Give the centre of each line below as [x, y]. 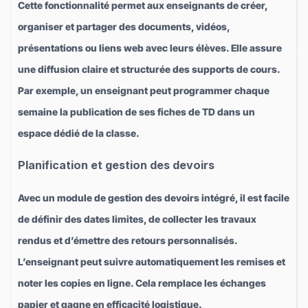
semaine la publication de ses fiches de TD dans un [136, 111]
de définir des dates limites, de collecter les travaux [137, 219]
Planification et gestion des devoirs [116, 165]
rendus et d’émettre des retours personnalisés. [128, 241]
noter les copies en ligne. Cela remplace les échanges [142, 283]
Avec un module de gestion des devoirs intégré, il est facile [154, 198]
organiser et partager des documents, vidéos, [124, 26]
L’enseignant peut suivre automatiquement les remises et [152, 262]
